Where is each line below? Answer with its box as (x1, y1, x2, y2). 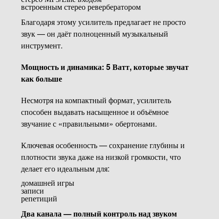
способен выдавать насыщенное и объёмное (21, 106, 169, 117)
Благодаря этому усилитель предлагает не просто (21, 16, 186, 27)
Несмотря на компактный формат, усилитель (21, 94, 171, 106)
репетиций (21, 194, 57, 203)
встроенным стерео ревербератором (21, 2, 141, 11)
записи (21, 186, 44, 195)
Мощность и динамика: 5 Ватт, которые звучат (21, 61, 189, 72)
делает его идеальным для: (21, 162, 109, 174)
